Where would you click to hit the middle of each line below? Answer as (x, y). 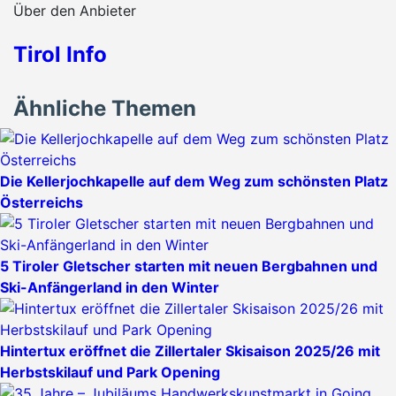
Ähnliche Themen (105, 109)
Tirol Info (60, 55)
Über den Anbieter (75, 11)
